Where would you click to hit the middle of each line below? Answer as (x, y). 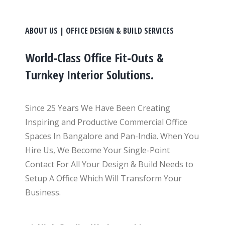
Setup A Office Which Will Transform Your (103, 178)
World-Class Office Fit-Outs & (94, 58)
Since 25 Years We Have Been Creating (98, 108)
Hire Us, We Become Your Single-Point (97, 150)
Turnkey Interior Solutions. (89, 75)
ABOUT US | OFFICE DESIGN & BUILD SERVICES (99, 31)
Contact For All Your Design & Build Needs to (109, 164)
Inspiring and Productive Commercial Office (106, 122)
